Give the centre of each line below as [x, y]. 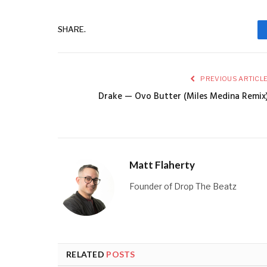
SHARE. [72, 30]
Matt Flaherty [162, 164]
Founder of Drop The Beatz [183, 186]
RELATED [86, 254]
